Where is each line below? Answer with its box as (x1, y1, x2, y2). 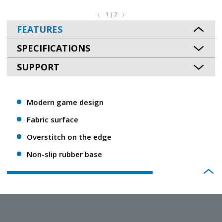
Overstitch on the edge (27, 132, 111, 142)
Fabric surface (27, 114, 78, 124)
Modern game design (27, 97, 104, 107)
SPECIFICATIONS (17, 42, 90, 54)
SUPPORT (17, 61, 59, 73)
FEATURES (17, 23, 62, 35)
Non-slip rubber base (27, 149, 102, 159)
